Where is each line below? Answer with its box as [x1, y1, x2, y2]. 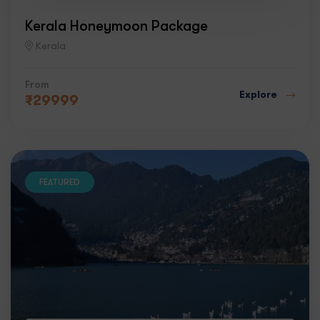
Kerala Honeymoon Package [25, 17, 208, 34]
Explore [239, 89, 279, 101]
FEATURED [39, 176, 80, 187]
